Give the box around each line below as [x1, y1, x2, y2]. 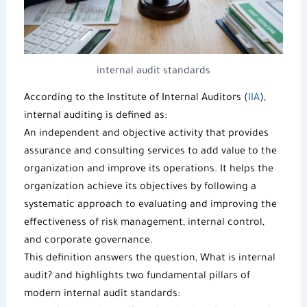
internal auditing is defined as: [23, 110, 167, 122]
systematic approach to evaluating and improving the [23, 199, 277, 211]
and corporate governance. [23, 235, 153, 247]
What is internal [199, 253, 275, 265]
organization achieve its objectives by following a [23, 182, 256, 193]
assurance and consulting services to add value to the [23, 146, 277, 158]
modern [23, 288, 64, 300]
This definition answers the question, [23, 253, 200, 265]
